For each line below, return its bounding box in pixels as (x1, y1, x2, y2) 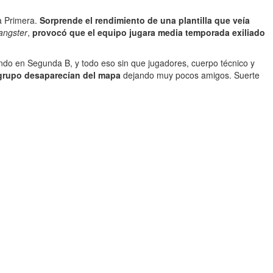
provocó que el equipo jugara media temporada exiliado (32, 26, 265, 38)
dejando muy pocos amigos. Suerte (121, 69, 260, 81)
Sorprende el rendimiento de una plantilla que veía (40, 14, 250, 26)
